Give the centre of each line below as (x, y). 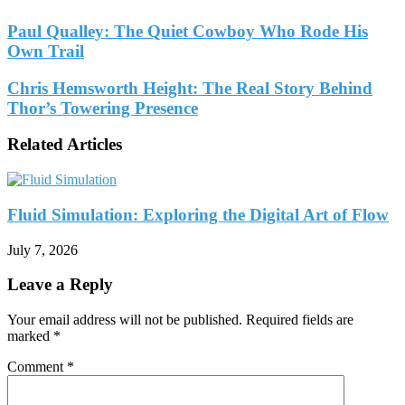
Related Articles (65, 145)
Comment (37, 367)
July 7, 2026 (42, 250)
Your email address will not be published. (125, 320)
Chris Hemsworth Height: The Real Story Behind (190, 88)
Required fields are (300, 320)
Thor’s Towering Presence (103, 108)
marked (30, 336)
